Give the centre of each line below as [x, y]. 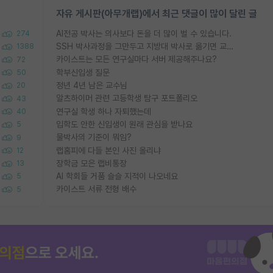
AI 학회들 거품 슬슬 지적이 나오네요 [117, 176]
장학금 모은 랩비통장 [91, 163]
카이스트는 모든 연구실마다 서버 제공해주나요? [136, 59]
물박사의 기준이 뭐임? [94, 137]
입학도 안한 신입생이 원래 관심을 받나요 [124, 124]
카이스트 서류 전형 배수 [96, 189]
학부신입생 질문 [83, 72]
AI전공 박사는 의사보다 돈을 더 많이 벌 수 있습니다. [144, 33]
